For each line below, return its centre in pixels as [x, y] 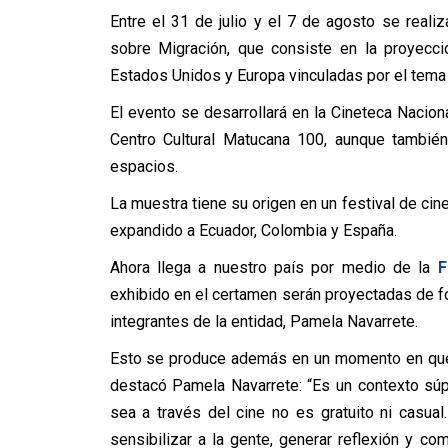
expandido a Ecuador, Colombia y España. [253, 230]
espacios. [143, 166]
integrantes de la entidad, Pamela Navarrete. [263, 321]
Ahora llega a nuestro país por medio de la [273, 267]
